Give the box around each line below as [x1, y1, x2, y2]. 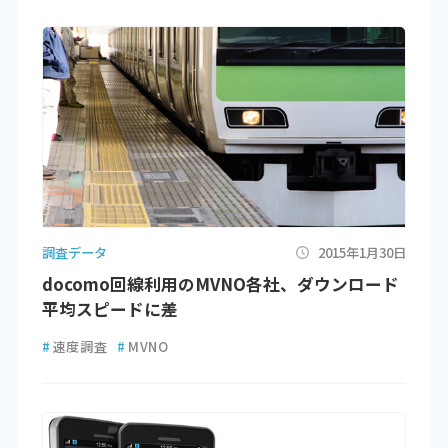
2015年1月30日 [318, 242, 407, 262]
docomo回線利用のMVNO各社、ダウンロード [41, 272, 399, 297]
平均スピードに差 [41, 297, 178, 322]
